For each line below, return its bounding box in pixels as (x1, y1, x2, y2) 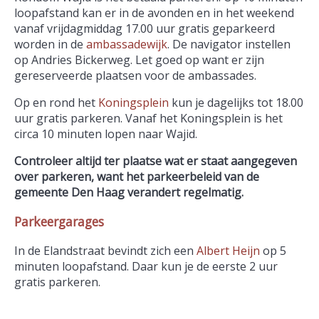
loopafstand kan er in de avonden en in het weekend (14, 5, 294, 21)
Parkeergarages (14, 213, 104, 231)
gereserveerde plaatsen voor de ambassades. (14, 68, 256, 84)
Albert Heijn (197, 242, 260, 258)
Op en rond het (14, 95, 98, 111)
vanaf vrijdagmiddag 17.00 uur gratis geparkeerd (14, 21, 275, 37)
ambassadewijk (86, 36, 167, 53)
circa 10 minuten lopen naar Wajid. (14, 126, 197, 142)
